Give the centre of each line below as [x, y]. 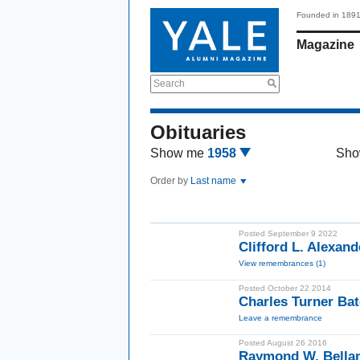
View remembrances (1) [282, 263]
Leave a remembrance [280, 318]
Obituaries [198, 132]
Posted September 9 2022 [288, 233]
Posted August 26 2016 [283, 343]
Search [169, 84]
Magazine [325, 45]
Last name [215, 181]
